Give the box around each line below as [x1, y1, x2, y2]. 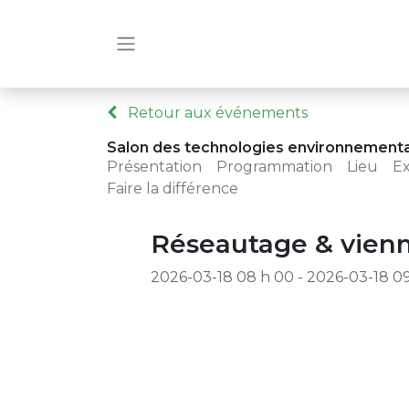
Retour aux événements [124, 104, 308, 121]
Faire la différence [107, 180, 238, 197]
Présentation [107, 158, 202, 175]
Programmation [216, 158, 332, 175]
